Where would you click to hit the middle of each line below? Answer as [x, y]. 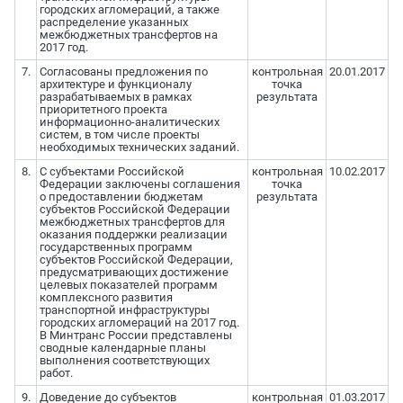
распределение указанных [113, 22]
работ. [56, 373]
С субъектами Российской [112, 172]
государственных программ [116, 247]
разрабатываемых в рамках [115, 97]
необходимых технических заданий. [139, 148]
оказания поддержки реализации [133, 235]
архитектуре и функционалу [115, 85]
